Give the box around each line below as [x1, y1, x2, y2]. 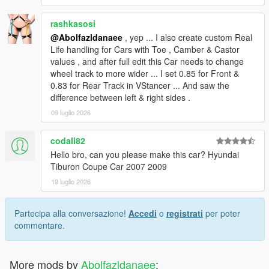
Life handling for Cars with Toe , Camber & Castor [50, 43, 240, 56]
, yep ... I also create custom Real [122, 31, 252, 44]
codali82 [50, 134, 85, 147]
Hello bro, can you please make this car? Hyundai [50, 148, 239, 161]
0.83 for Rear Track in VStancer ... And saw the [50, 79, 229, 92]
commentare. [14, 219, 65, 232]
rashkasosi [50, 17, 95, 30]
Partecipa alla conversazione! [14, 207, 128, 220]
